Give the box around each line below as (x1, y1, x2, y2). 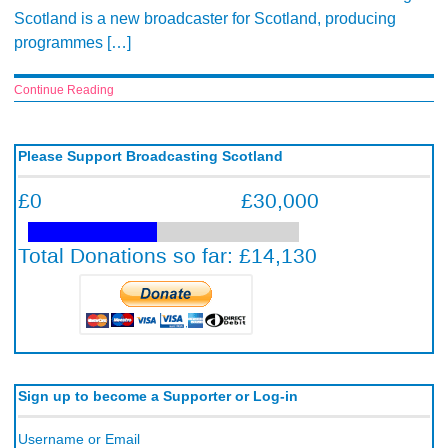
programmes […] (14, 34, 131, 52)
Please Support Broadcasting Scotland (18, 148, 283, 165)
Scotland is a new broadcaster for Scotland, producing (14, 10, 396, 28)
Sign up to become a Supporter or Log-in (18, 387, 298, 404)
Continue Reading (14, 82, 114, 97)
